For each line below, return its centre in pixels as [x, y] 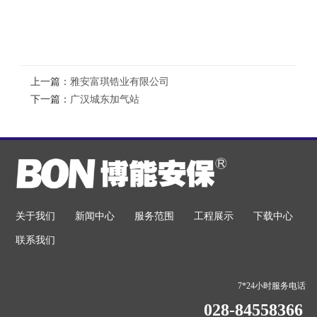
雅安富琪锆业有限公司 [120, 81]
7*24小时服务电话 [272, 286]
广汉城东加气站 [105, 99]
